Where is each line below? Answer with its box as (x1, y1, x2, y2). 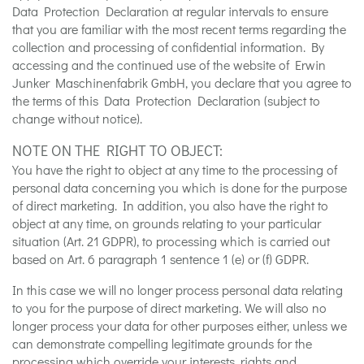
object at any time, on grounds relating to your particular (12, 214, 321, 232)
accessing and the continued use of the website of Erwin (12, 55, 326, 73)
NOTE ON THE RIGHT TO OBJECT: (12, 140, 223, 160)
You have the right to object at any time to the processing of (12, 160, 337, 178)
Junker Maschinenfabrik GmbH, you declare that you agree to (12, 73, 352, 91)
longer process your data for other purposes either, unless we (12, 316, 347, 334)
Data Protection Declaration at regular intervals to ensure (12, 2, 328, 19)
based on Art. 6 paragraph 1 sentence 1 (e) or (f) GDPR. (12, 249, 309, 267)
